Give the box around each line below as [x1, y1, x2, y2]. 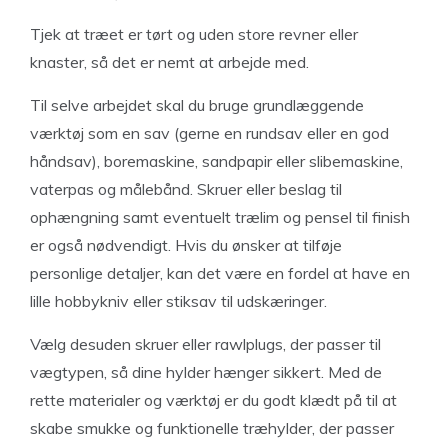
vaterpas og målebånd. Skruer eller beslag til [30, 178, 342, 199]
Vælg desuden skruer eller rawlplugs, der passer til [30, 333, 381, 354]
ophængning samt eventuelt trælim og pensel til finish [30, 206, 410, 227]
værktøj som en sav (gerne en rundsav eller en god [30, 122, 389, 143]
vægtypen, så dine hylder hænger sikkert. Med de [30, 361, 382, 382]
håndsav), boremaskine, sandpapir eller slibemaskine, [30, 150, 403, 171]
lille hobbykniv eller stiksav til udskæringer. [30, 290, 327, 311]
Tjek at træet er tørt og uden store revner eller [30, 23, 358, 44]
